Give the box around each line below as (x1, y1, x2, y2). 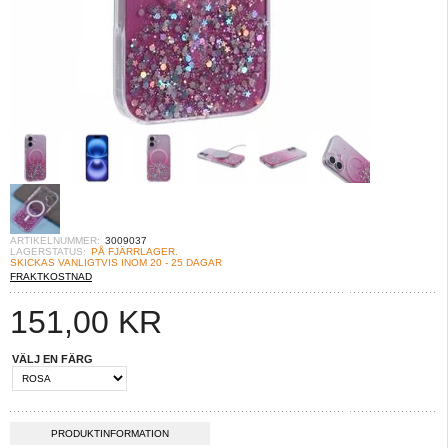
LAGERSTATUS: (10, 246, 86, 257)
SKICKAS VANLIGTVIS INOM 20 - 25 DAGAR (10, 257, 222, 268)
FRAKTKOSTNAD (10, 271, 92, 282)
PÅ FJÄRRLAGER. (91, 246, 178, 257)
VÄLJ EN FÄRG (12, 353, 93, 365)
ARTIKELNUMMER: (10, 235, 100, 246)
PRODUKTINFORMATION (51, 428, 169, 439)
